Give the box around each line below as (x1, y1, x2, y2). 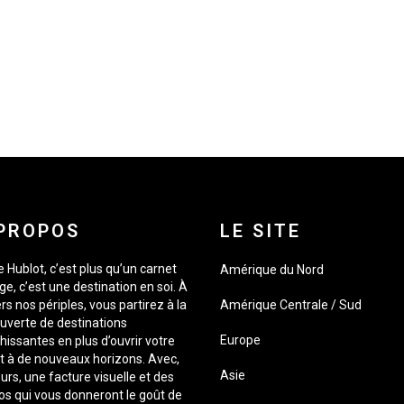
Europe (220, 333, 261, 347)
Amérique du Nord (220, 262, 324, 277)
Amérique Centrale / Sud (220, 298, 362, 312)
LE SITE (220, 220, 301, 242)
